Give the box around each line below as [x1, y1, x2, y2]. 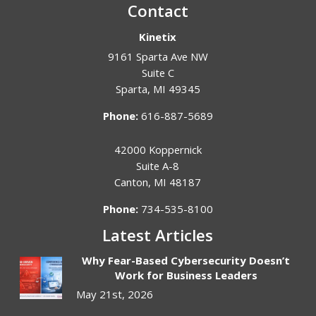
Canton [114, 175, 149, 190]
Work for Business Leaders [114, 268, 257, 283]
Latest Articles [102, 224, 214, 247]
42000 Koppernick [114, 142, 202, 157]
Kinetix [139, 30, 177, 44]
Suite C [141, 66, 174, 80]
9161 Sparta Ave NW [107, 49, 208, 64]
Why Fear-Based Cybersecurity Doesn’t [82, 253, 291, 268]
